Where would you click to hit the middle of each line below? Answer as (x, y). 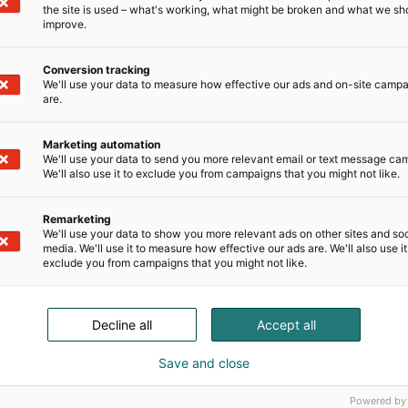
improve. (65, 24)
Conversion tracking (97, 69)
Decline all (122, 324)
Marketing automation (102, 144)
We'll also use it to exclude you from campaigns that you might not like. (221, 173)
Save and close (204, 362)
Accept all (286, 324)
